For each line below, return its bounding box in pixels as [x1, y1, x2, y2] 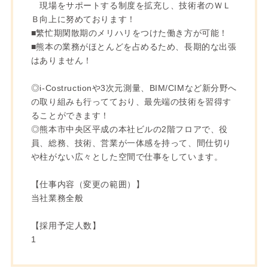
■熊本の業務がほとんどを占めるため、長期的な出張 [31, 41, 237, 51]
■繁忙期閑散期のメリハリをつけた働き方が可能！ [31, 28, 228, 38]
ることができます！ [31, 110, 109, 120]
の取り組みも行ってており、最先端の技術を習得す [31, 96, 232, 106]
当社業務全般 [31, 193, 84, 203]
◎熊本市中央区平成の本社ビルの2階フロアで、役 [31, 124, 228, 134]
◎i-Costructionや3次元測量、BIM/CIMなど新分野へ [31, 83, 237, 93]
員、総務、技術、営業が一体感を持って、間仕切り [31, 138, 232, 148]
